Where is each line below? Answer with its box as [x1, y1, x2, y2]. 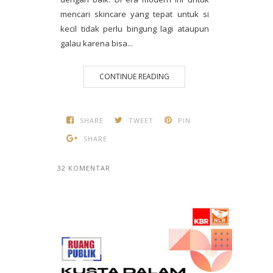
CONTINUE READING [99, 71, 170, 82]
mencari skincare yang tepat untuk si [60, 9, 209, 19]
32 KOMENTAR [57, 163, 110, 172]
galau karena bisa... [60, 38, 133, 49]
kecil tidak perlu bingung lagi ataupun [60, 23, 209, 34]
